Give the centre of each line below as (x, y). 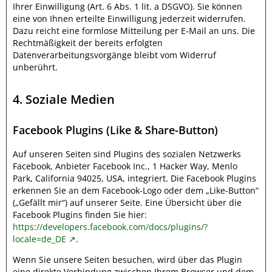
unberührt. (35, 67)
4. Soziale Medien (64, 99)
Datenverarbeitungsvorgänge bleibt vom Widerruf (114, 55)
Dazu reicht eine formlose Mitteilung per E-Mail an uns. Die (134, 31)
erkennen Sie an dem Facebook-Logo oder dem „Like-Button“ (136, 190)
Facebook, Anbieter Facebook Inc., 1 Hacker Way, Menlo (125, 166)
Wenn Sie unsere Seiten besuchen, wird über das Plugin (127, 260)
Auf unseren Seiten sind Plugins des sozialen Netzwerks (127, 154)
